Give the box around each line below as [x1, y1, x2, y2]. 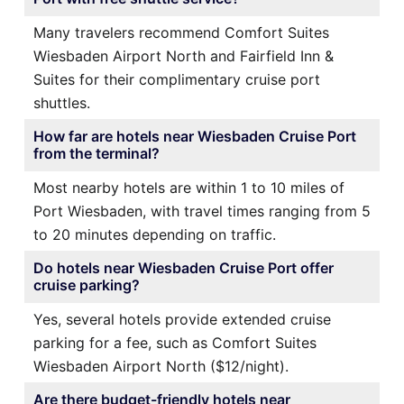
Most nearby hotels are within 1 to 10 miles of [33, 179, 344, 197]
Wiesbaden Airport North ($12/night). [33, 357, 289, 376]
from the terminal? [33, 144, 160, 163]
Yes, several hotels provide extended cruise [33, 310, 331, 329]
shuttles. [33, 94, 90, 113]
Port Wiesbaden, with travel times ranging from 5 [33, 202, 371, 221]
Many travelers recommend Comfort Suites [33, 23, 329, 42]
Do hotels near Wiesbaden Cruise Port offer [33, 259, 334, 278]
